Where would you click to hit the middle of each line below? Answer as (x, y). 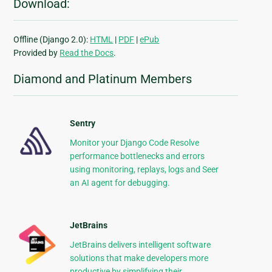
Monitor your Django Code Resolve (134, 143)
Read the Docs (87, 53)
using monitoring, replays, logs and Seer (144, 170)
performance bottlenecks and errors (137, 156)
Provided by (37, 53)
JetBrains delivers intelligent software (140, 245)
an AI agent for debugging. (120, 183)
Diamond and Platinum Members (103, 79)
